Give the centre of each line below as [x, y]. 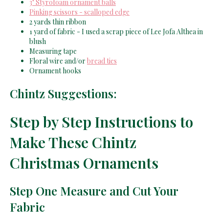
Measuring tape [53, 51]
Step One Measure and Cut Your [94, 190]
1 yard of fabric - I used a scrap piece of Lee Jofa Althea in [116, 31]
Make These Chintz [73, 142]
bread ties [102, 61]
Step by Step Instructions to [101, 121]
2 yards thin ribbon [58, 22]
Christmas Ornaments [84, 163]
